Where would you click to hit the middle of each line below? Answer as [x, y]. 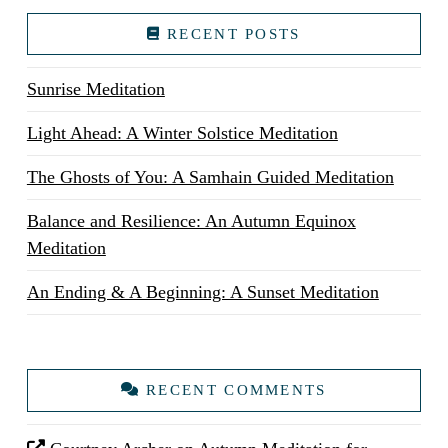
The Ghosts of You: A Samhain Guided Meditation [210, 177]
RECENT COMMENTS [236, 390]
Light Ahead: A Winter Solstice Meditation [182, 133]
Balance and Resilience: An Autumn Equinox [191, 221]
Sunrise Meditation [95, 89]
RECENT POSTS [234, 33]
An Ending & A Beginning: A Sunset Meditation [202, 292]
